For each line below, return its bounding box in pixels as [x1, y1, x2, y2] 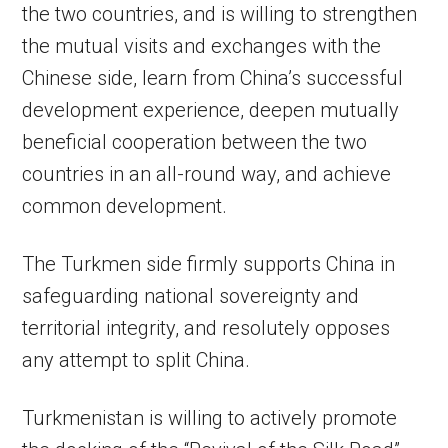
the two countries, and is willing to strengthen [22, 2, 418, 27]
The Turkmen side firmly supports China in [22, 252, 396, 277]
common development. [22, 194, 228, 219]
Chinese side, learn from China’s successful [22, 66, 404, 91]
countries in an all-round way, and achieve [22, 162, 392, 187]
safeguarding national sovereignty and [22, 284, 360, 309]
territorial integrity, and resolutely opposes [22, 316, 391, 341]
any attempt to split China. [22, 348, 251, 373]
